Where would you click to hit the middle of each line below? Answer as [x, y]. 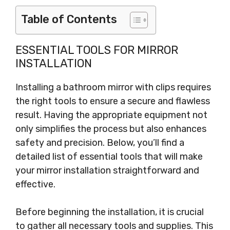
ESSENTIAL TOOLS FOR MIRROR [97, 50]
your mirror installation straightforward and [107, 170]
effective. [35, 184]
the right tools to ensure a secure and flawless [113, 101]
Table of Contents [69, 19]
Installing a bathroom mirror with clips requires [113, 87]
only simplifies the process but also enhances [111, 129]
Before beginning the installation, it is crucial [110, 212]
